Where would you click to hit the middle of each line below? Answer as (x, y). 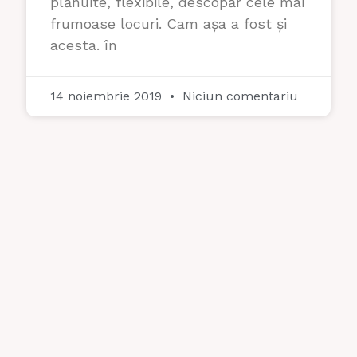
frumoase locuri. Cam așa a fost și (169, 23)
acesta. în (84, 45)
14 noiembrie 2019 (108, 96)
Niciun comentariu (238, 96)
